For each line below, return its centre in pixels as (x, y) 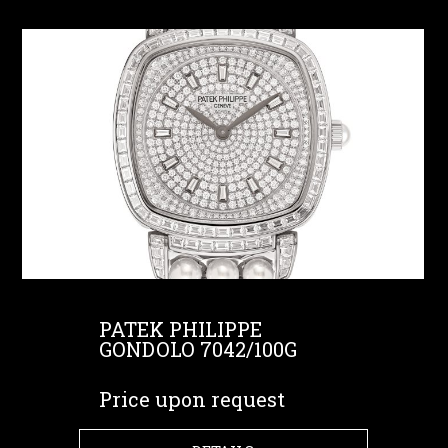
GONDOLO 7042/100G (197, 349)
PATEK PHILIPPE (180, 329)
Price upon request (191, 399)
